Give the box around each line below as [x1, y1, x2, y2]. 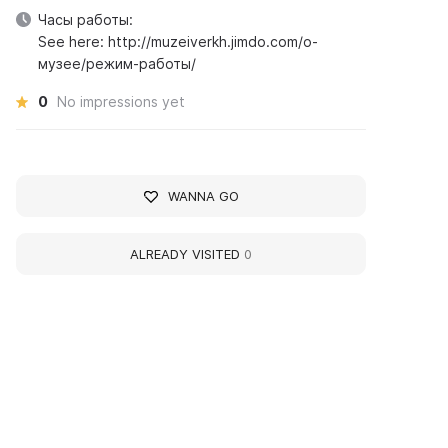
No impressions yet [57, 93, 186, 110]
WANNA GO [167, 188, 239, 204]
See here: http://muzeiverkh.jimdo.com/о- [38, 33, 319, 50]
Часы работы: [38, 11, 134, 28]
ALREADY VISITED [130, 246, 245, 262]
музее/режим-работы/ [38, 55, 197, 72]
